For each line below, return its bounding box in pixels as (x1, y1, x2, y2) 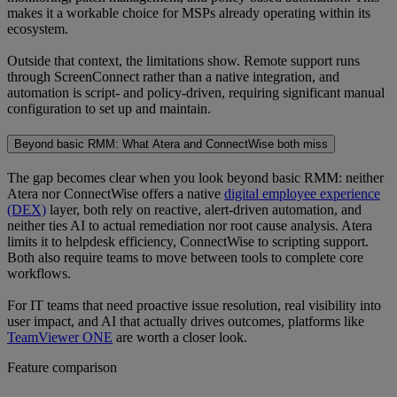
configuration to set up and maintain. (7, 100, 211, 116)
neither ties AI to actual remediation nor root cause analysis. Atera (7, 218, 372, 234)
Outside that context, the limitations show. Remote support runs (7, 52, 360, 68)
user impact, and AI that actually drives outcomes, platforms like (7, 314, 364, 330)
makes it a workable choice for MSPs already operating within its (7, 4, 370, 20)
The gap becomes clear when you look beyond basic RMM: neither (7, 170, 384, 186)
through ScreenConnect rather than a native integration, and (7, 68, 339, 84)
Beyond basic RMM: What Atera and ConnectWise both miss (14, 137, 328, 152)
